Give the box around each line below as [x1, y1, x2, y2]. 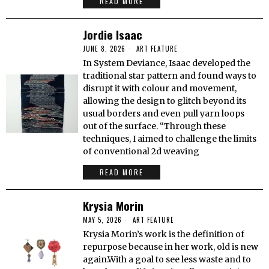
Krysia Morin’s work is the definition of [83, 229, 245, 240]
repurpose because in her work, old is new [83, 241, 259, 252]
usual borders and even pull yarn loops [83, 108, 245, 119]
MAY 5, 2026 [83, 215, 122, 225]
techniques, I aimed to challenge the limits [83, 133, 257, 144]
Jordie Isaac [83, 26, 143, 43]
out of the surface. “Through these [83, 121, 226, 131]
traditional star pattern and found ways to [83, 70, 257, 81]
